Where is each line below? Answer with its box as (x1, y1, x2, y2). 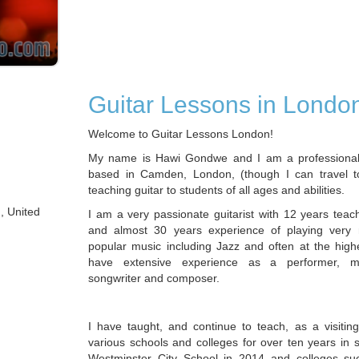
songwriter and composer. (88, 272, 220, 284)
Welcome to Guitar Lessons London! (88, 127, 273, 140)
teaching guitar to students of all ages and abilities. (88, 184, 345, 196)
